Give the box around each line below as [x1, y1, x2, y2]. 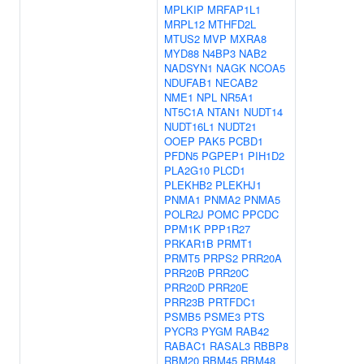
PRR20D [164, 279, 205, 295]
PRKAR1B [164, 236, 214, 251]
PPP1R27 [204, 221, 250, 236]
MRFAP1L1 [207, 2, 261, 17]
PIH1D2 [248, 148, 284, 163]
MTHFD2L [208, 16, 256, 32]
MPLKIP [164, 2, 204, 17]
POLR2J [164, 206, 204, 222]
